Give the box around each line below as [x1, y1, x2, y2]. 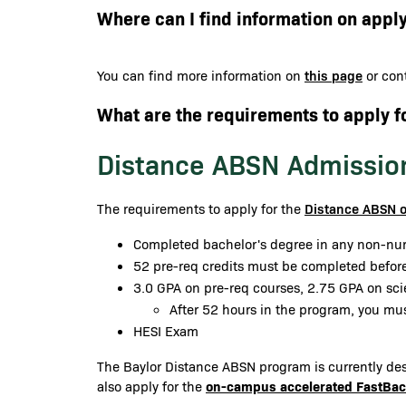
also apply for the [97, 377, 206, 395]
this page [304, 65, 362, 84]
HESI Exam [133, 322, 198, 340]
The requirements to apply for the [97, 199, 304, 217]
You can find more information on [97, 66, 304, 84]
